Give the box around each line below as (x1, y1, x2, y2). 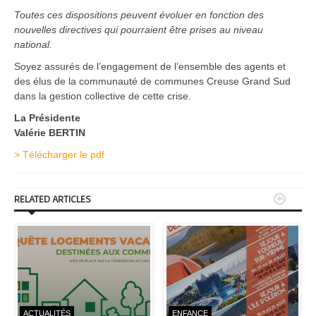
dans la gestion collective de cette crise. (14, 90, 191, 102)
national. (14, 39, 52, 51)
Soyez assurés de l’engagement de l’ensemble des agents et (14, 61, 286, 73)
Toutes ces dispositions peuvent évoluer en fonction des (14, 9, 264, 21)
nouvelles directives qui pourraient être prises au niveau (14, 24, 263, 36)
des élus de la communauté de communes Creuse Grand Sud (14, 75, 291, 87)
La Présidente (14, 112, 80, 124)
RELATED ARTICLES (14, 193, 91, 205)
